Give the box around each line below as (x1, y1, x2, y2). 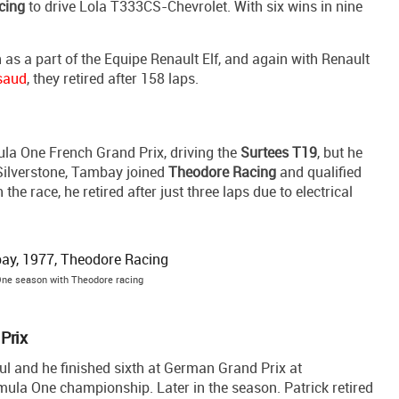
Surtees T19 (240, 142, 317, 163)
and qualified (276, 162, 362, 183)
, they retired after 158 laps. (27, 69, 199, 89)
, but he (317, 142, 362, 163)
